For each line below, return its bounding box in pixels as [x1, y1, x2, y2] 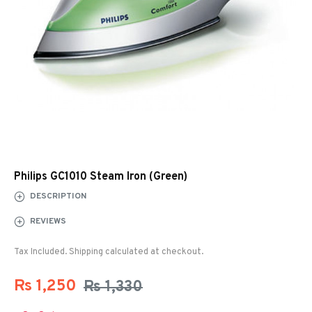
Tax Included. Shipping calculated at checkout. [14, 247, 203, 258]
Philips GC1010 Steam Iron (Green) [14, 170, 187, 184]
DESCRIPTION [30, 190, 86, 202]
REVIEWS [30, 215, 66, 227]
